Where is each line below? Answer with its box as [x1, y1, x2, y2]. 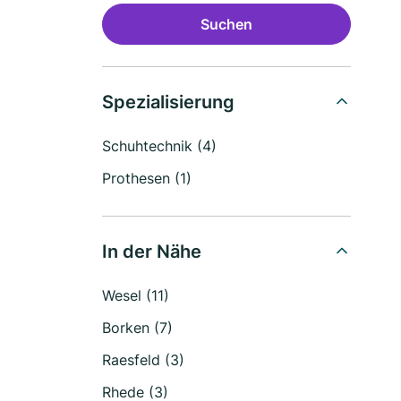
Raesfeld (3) [102, 351, 184, 369]
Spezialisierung [102, 91, 235, 113]
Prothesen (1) [102, 169, 192, 187]
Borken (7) [102, 319, 173, 337]
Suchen [200, 15, 252, 33]
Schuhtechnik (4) [102, 137, 217, 155]
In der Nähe [102, 241, 201, 262]
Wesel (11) [102, 286, 169, 304]
